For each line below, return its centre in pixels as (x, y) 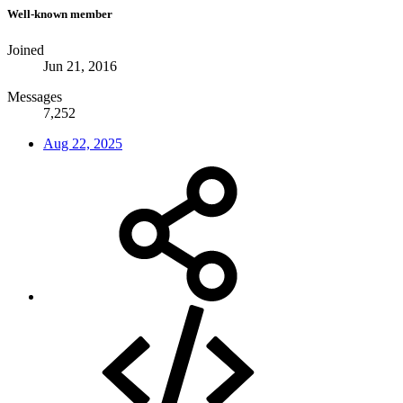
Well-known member (60, 14)
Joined (26, 49)
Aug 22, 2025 (83, 143)
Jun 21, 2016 (80, 66)
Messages (35, 96)
